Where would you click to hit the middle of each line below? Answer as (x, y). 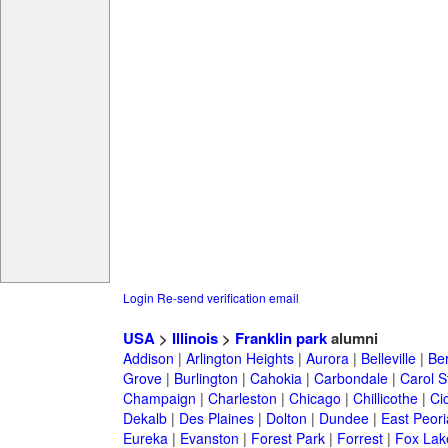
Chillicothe (385, 398)
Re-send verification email (227, 298)
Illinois (194, 338)
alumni (352, 338)
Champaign (159, 398)
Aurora (327, 358)
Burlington (205, 378)
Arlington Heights (239, 358)
